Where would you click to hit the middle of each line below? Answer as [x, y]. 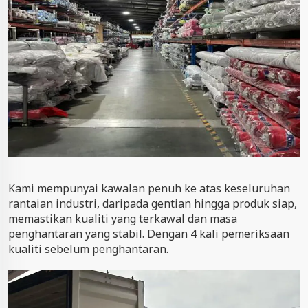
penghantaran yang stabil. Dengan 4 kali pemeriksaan [149, 233]
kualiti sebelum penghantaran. [88, 249]
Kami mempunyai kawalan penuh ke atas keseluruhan [149, 188]
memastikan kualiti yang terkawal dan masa [123, 218]
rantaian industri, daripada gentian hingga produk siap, [153, 203]
